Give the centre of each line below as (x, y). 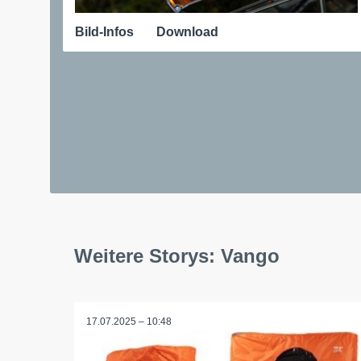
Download (187, 31)
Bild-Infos (104, 31)
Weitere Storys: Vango (177, 255)
